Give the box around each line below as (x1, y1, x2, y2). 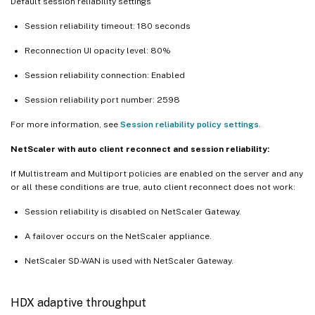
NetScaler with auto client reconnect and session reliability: (11, 143, 269, 154)
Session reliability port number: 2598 (25, 94, 180, 105)
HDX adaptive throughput (11, 295, 146, 309)
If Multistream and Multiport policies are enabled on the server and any (11, 168, 303, 179)
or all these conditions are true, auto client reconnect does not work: (11, 181, 295, 192)
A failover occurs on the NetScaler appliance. (25, 231, 212, 241)
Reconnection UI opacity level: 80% (25, 45, 171, 56)
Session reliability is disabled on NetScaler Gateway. (25, 206, 241, 217)
